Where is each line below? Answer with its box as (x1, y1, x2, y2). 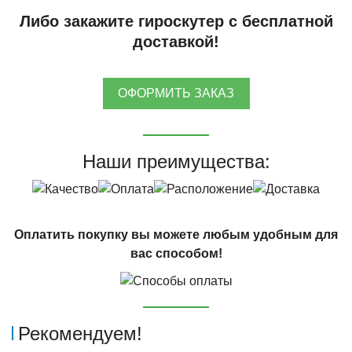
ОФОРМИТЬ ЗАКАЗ (118, 86, 234, 101)
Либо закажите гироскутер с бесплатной (19, 12, 333, 30)
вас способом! (130, 247, 222, 261)
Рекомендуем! (18, 323, 142, 345)
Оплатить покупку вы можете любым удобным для (14, 228, 338, 242)
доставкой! (133, 32, 219, 50)
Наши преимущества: (82, 150, 270, 172)
